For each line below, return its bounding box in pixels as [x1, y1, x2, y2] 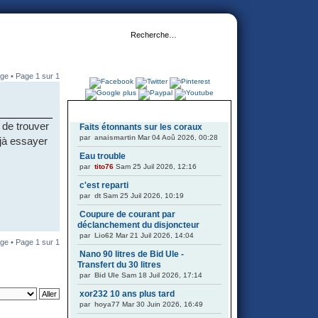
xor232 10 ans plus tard [79, 289, 175, 299]
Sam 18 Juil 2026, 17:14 [119, 271, 202, 279]
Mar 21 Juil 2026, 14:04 [114, 231, 194, 239]
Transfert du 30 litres [77, 260, 161, 270]
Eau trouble [79, 151, 126, 161]
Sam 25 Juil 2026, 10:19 [101, 192, 184, 199]
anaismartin [94, 133, 136, 141]
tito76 [94, 163, 114, 170]
